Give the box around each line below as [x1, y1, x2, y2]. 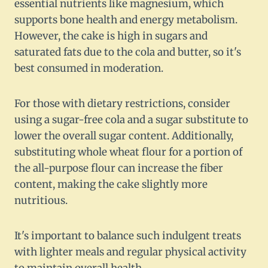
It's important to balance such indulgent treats [14, 229, 241, 243]
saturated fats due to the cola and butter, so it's [14, 45, 241, 59]
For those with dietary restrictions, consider [14, 97, 230, 111]
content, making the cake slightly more [14, 178, 208, 191]
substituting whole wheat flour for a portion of [14, 145, 242, 159]
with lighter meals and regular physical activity [14, 245, 246, 259]
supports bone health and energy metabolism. [14, 13, 237, 27]
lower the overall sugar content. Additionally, [14, 129, 233, 143]
